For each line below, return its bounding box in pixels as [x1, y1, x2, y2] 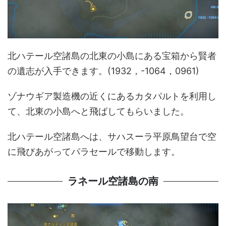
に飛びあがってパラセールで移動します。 [8, 146, 180, 157]
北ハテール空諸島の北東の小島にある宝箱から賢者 [8, 50, 216, 61]
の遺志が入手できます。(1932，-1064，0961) [8, 65, 199, 76]
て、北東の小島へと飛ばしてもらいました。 [8, 105, 189, 117]
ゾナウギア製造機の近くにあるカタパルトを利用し [8, 90, 216, 101]
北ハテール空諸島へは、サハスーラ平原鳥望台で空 [8, 131, 216, 142]
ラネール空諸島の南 [68, 175, 158, 187]
